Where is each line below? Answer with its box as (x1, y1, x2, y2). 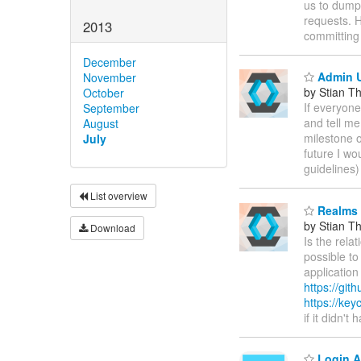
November (83, 69, 136, 86)
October (83, 85, 124, 102)
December (83, 54, 136, 71)
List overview (88, 189, 147, 203)
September (83, 100, 139, 117)
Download (88, 221, 135, 235)
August (83, 115, 118, 132)
